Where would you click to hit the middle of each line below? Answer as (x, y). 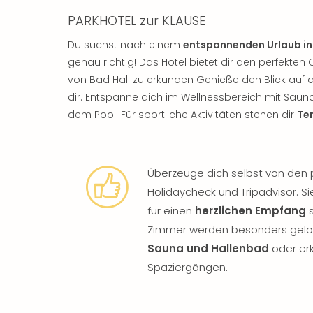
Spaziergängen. (188, 267)
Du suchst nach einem (125, 44)
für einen (171, 210)
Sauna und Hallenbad (208, 248)
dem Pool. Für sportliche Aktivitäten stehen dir (182, 114)
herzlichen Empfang (250, 210)
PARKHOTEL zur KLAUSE (137, 20)
